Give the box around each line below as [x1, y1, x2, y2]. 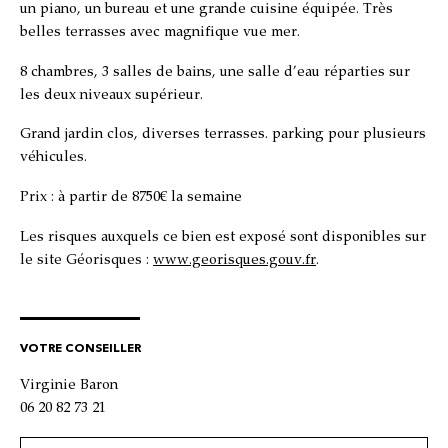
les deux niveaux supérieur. [20, 85, 203, 105]
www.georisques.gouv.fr [153, 250, 316, 270]
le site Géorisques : [20, 250, 153, 270]
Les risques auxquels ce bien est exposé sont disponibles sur [20, 227, 426, 247]
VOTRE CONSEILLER [20, 339, 141, 356]
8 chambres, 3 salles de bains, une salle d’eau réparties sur [20, 62, 410, 82]
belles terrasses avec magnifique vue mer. [20, 22, 300, 42]
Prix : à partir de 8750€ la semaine [20, 188, 242, 208]
